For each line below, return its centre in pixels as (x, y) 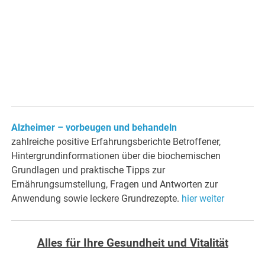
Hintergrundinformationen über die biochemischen (116, 156)
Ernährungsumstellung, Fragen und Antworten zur (115, 184)
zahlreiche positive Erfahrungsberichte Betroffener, (116, 141)
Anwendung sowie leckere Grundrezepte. (97, 198)
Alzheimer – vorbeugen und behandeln (94, 127)
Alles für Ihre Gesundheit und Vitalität (132, 243)
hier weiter (203, 198)
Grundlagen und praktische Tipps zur (88, 170)
